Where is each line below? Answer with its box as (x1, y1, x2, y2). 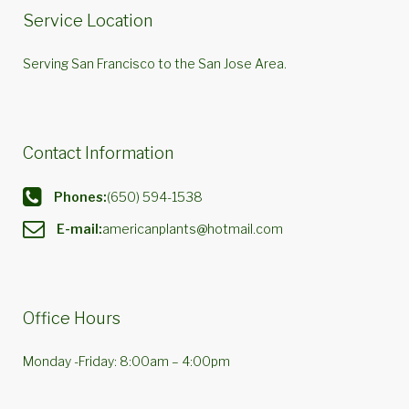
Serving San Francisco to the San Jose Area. (23, 56, 287, 71)
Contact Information (23, 143, 173, 163)
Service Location (23, 11, 152, 30)
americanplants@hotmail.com (102, 220, 283, 236)
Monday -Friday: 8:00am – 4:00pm (23, 353, 230, 369)
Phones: (54, 188, 107, 204)
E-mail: (57, 220, 102, 236)
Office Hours (23, 309, 121, 328)
